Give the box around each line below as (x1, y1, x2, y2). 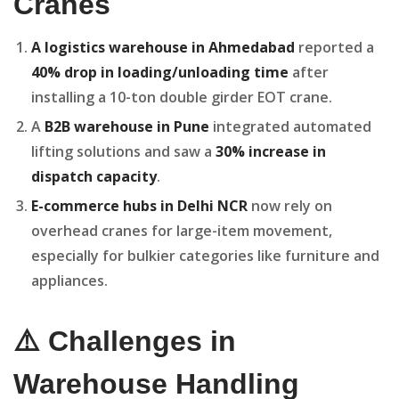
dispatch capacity (31, 167, 157, 187)
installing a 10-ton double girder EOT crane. (31, 87, 332, 108)
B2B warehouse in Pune (45, 117, 209, 137)
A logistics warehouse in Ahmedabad (31, 37, 295, 58)
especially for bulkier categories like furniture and (31, 246, 379, 266)
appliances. (31, 271, 108, 291)
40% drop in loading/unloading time (31, 62, 289, 83)
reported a (295, 37, 374, 58)
